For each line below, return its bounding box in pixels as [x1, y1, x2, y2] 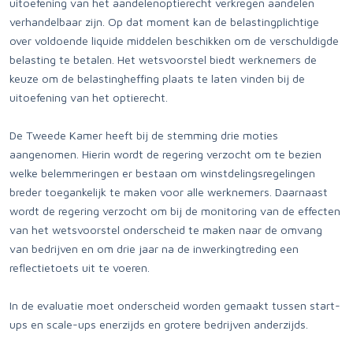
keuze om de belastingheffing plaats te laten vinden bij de [9, 72, 305, 85]
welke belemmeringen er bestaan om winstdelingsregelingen [9, 166, 315, 180]
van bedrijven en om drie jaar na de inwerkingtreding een [9, 242, 299, 255]
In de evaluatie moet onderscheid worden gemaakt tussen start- [9, 299, 340, 312]
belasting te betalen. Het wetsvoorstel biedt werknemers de [9, 53, 317, 66]
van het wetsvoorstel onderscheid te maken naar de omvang [9, 223, 322, 236]
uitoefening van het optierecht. [9, 91, 168, 104]
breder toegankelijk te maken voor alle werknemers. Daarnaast [9, 185, 328, 199]
